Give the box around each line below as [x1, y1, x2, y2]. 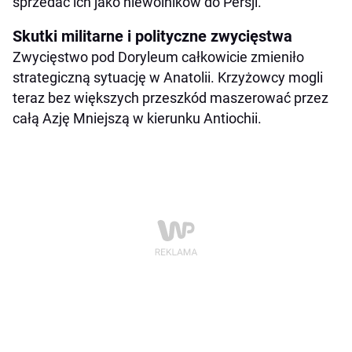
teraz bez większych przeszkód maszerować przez [13, 89, 328, 106]
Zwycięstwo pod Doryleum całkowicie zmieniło [13, 48, 304, 65]
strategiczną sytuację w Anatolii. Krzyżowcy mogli [13, 68, 323, 86]
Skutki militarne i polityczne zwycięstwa [13, 26, 292, 46]
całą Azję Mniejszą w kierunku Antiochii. [13, 109, 262, 126]
